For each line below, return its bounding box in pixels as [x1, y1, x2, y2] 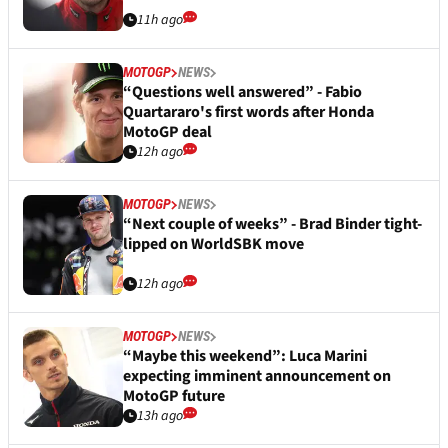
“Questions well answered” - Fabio [123, 81, 362, 104]
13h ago [137, 406, 183, 427]
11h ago [137, 10, 183, 31]
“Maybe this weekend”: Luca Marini [123, 345, 367, 368]
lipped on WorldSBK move [123, 233, 304, 256]
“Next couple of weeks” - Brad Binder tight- [123, 213, 422, 236]
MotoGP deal [123, 121, 212, 144]
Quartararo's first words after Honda [123, 101, 374, 124]
